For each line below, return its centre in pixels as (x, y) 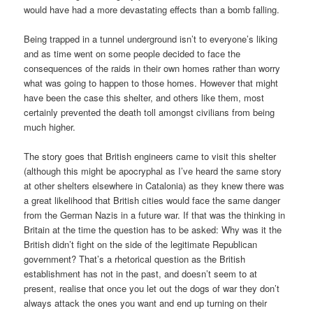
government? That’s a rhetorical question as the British (135, 259)
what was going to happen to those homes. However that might (151, 83)
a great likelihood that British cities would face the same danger (152, 201)
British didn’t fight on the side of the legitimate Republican (141, 245)
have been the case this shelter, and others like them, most (144, 98)
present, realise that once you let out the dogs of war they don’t (152, 289)
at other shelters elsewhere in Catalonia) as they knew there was (154, 186)
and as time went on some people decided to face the (132, 54)
